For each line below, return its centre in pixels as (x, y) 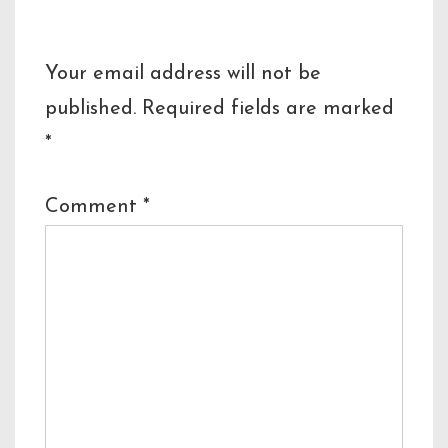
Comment (94, 206)
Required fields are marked (268, 108)
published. (90, 108)
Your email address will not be (183, 73)
